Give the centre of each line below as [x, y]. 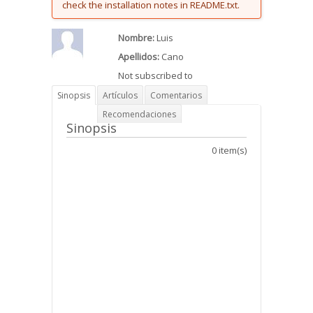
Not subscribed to [155, 76]
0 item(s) [229, 151]
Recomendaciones [139, 115]
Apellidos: [140, 57]
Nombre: [137, 38]
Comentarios [176, 96]
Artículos [120, 96]
